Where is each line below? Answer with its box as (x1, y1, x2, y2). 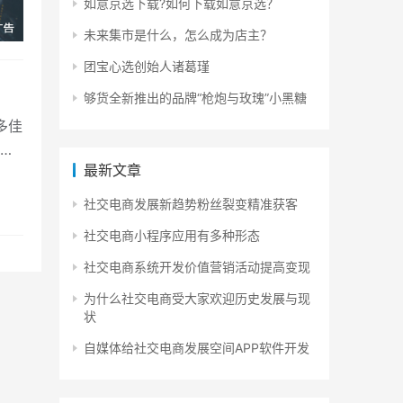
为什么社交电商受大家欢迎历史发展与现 (84, 291, 310, 306)
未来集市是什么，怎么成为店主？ (84, 27, 273, 42)
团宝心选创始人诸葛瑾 (84, 58, 210, 74)
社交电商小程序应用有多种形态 (84, 228, 260, 243)
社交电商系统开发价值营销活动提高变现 (84, 259, 310, 274)
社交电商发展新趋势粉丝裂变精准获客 (84, 196, 298, 211)
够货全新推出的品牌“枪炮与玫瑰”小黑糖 (84, 90, 307, 105)
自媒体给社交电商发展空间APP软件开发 (84, 340, 309, 355)
